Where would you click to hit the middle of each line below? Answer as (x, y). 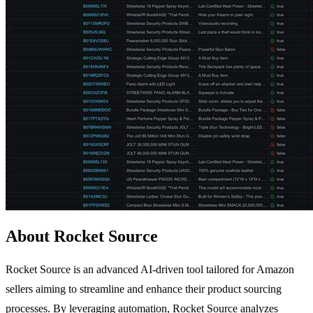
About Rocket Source (82, 236)
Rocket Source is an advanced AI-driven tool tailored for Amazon (150, 269)
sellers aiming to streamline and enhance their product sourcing (144, 289)
